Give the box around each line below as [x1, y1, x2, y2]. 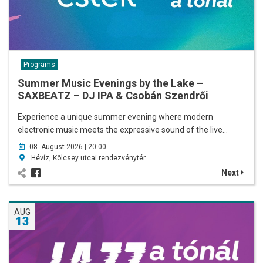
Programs [23, 60, 55, 69]
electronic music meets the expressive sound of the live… [18, 125, 228, 135]
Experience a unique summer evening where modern [18, 112, 213, 122]
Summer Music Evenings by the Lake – [18, 77, 203, 90]
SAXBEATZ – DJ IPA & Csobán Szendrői [18, 89, 208, 102]
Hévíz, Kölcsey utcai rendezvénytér [29, 154, 146, 163]
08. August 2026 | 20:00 [29, 143, 106, 151]
